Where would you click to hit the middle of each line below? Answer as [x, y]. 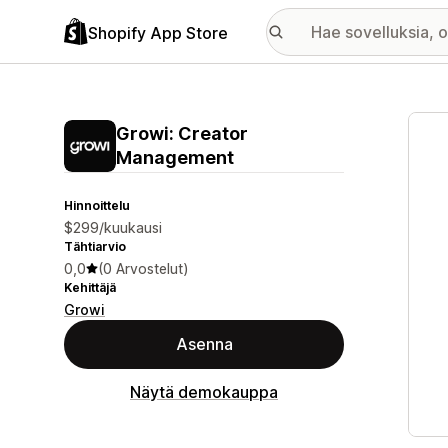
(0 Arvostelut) [143, 268]
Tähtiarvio [95, 246]
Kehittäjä [90, 287]
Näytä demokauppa [204, 392]
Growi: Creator [182, 133]
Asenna [204, 344]
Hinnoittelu [97, 205]
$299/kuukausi [113, 227]
